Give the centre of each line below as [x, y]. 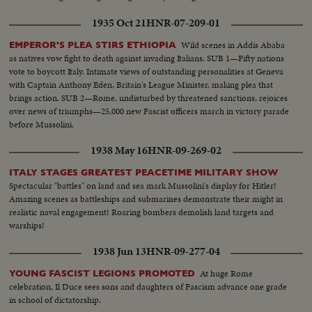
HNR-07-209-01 [183, 23]
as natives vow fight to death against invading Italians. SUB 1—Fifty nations [147, 58]
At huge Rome [227, 273]
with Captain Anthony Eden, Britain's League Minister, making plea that [141, 84]
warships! [27, 225]
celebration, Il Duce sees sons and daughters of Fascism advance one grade [148, 286]
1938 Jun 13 [119, 251]
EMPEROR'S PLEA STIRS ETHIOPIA [93, 45]
